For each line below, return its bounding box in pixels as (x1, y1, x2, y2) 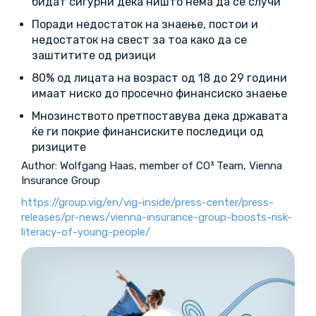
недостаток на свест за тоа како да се (32, 33, 247, 47)
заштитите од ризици (32, 49, 156, 62)
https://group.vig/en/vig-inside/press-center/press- (21, 196, 274, 209)
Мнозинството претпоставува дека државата (32, 109, 288, 123)
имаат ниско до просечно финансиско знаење (32, 87, 287, 100)
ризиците (32, 140, 86, 154)
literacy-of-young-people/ (21, 226, 150, 238)
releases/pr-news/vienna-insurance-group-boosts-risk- (21, 211, 292, 224)
